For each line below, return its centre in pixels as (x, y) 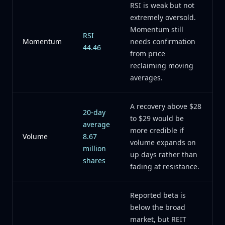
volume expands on (163, 142)
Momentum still (157, 29)
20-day (94, 112)
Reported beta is (158, 195)
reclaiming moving (162, 66)
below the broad (158, 207)
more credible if (157, 130)
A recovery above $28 (166, 106)
